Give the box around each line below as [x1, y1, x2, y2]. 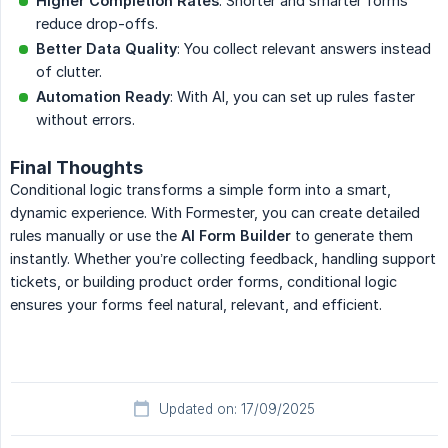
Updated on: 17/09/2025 [159, 401, 315, 418]
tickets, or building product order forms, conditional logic [10, 273, 397, 291]
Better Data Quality [36, 40, 177, 58]
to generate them [291, 227, 413, 245]
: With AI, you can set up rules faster [170, 88, 415, 106]
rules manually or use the [10, 227, 181, 245]
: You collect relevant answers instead [177, 40, 431, 58]
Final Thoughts [10, 157, 143, 179]
